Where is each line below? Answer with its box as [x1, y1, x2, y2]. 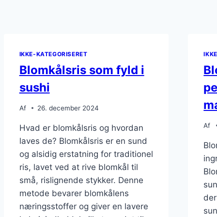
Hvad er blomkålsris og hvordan [19, 123, 143, 133]
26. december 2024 [37, 104, 99, 112]
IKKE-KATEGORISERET [19, 50, 88, 58]
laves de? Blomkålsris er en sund [19, 136, 147, 146]
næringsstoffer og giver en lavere [19, 201, 148, 211]
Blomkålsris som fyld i [19, 63, 144, 77]
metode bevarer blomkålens [19, 188, 129, 198]
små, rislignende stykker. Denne [19, 175, 143, 185]
